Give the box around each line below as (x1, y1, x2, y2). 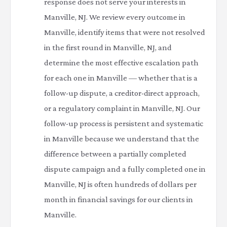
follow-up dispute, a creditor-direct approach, (44, 88, 200, 98)
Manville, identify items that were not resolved (44, 27, 205, 37)
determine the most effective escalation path (44, 58, 199, 67)
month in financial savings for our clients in (44, 195, 193, 204)
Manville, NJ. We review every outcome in (44, 12, 185, 22)
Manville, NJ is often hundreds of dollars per (44, 179, 197, 189)
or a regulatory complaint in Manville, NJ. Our (44, 103, 200, 113)
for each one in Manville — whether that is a (44, 73, 198, 83)
